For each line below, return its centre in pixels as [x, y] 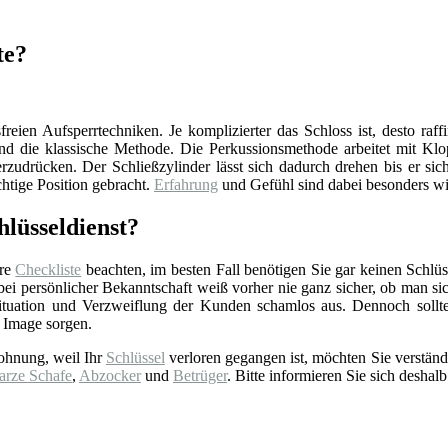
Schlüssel [135, 357]
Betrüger [200, 375]
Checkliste [48, 269]
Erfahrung [186, 185]
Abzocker [110, 375]
